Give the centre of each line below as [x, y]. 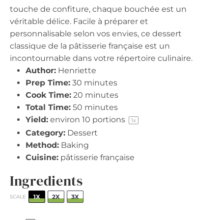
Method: [42, 145]
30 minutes [95, 83]
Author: [41, 71]
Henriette [77, 71]
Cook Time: [48, 95]
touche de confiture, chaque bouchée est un [98, 9]
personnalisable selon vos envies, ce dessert [96, 34]
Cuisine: [42, 158]
